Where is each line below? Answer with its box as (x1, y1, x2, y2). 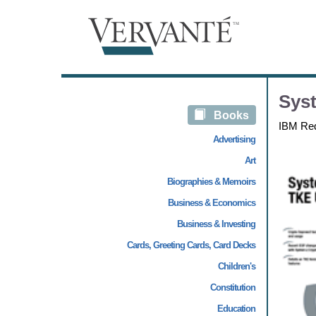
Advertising (212, 134, 255, 145)
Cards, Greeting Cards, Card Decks (126, 240, 255, 250)
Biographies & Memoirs (166, 176, 255, 187)
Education (217, 303, 255, 314)
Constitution (209, 282, 255, 293)
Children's (217, 261, 255, 272)
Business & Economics (167, 197, 255, 208)
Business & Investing (176, 219, 255, 229)
